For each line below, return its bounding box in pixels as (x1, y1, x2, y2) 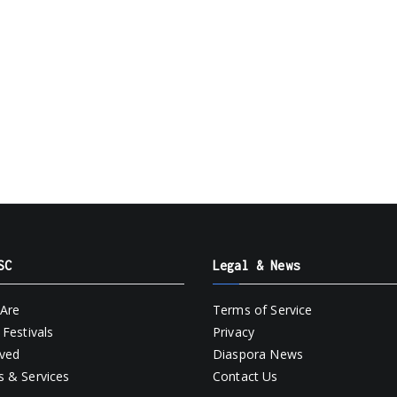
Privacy (213, 323, 255, 340)
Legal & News (213, 258, 300, 273)
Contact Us (213, 368, 278, 385)
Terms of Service (213, 301, 313, 318)
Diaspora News (213, 346, 304, 362)
